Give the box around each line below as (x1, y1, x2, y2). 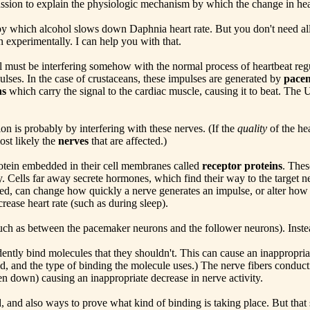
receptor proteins (202, 160, 282, 172)
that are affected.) (89, 135, 167, 147)
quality (237, 122, 267, 135)
